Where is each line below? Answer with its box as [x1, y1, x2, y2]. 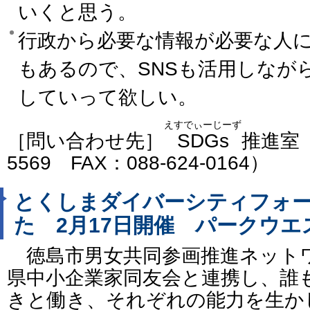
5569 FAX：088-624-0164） [7, 152, 269, 174]
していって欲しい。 [18, 86, 197, 108]
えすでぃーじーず [164, 118, 241, 130]
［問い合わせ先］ [7, 129, 164, 152]
